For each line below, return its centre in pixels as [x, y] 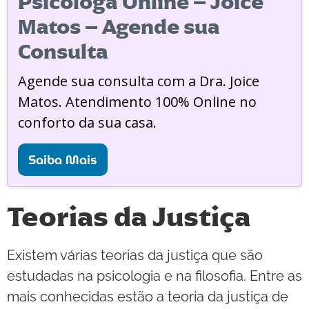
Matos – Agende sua [119, 27]
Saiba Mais [63, 159]
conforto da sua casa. [87, 122]
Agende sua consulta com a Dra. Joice [139, 81]
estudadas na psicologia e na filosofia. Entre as [154, 276]
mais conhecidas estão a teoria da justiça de [148, 296]
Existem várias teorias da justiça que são [135, 255]
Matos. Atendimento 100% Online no [137, 101]
